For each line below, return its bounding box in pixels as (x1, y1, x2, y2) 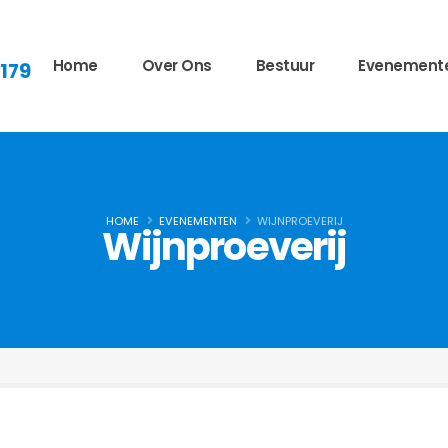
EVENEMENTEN (158, 213, 237, 230)
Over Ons (141, 54, 212, 76)
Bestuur (255, 54, 314, 76)
